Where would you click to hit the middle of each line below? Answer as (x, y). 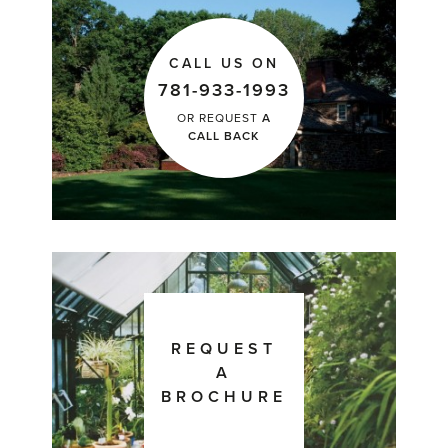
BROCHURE (223, 397)
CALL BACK (224, 136)
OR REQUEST (219, 118)
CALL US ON (223, 64)
